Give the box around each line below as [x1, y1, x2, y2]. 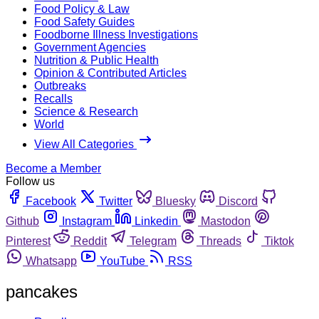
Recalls [34, 92, 73, 105]
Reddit [73, 234, 107, 247]
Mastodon [201, 214, 251, 227]
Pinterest [6, 234, 51, 247]
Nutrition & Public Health [34, 53, 159, 66]
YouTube [100, 254, 145, 267]
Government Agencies [34, 41, 146, 53]
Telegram [130, 234, 177, 247]
